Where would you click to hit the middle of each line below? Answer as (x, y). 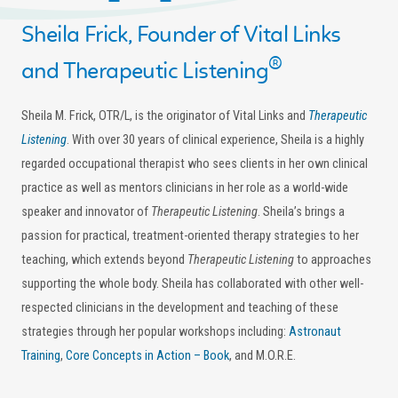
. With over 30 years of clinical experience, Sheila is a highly (215, 139)
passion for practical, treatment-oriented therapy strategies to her (190, 235)
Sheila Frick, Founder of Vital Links (181, 34)
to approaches (333, 259)
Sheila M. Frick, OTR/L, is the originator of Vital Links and (165, 115)
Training (41, 355)
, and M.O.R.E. (263, 355)
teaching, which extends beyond (104, 259)
